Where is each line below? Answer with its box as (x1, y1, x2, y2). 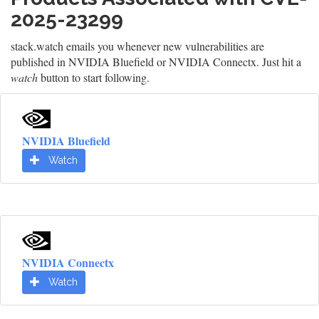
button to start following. (38, 70, 150, 85)
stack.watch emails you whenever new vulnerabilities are (11, 38, 264, 53)
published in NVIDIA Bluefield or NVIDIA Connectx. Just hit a (11, 54, 301, 69)
